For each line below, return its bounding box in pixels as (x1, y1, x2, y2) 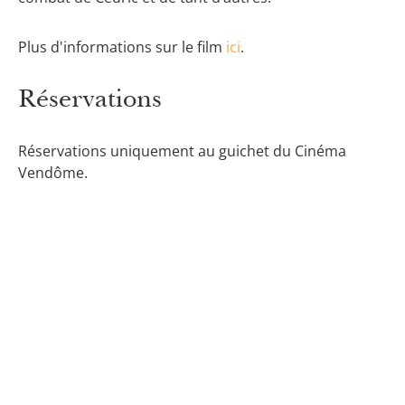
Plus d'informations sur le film (18, 36, 226, 57)
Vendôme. (18, 163, 88, 184)
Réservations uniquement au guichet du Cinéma (18, 141, 346, 162)
